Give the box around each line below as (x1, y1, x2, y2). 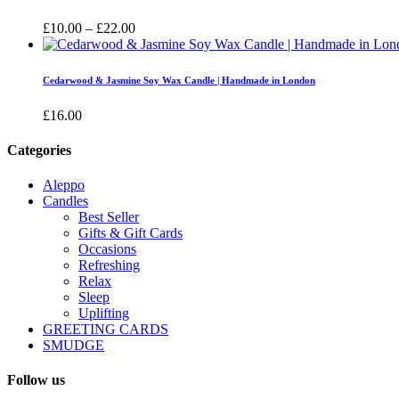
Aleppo (43, 177, 85, 193)
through (134, 67, 178, 83)
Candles (43, 193, 88, 209)
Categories (7, 142, 71, 158)
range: (134, 35, 169, 51)
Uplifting (78, 305, 129, 322)
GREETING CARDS (43, 322, 168, 338)
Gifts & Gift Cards (78, 225, 183, 241)
